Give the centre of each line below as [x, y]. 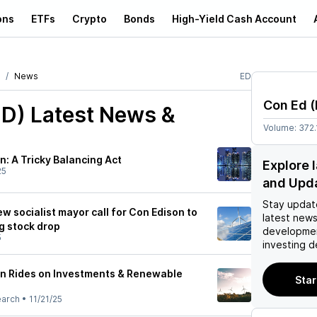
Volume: [281, 128]
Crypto [90, 18]
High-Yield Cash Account [234, 18]
